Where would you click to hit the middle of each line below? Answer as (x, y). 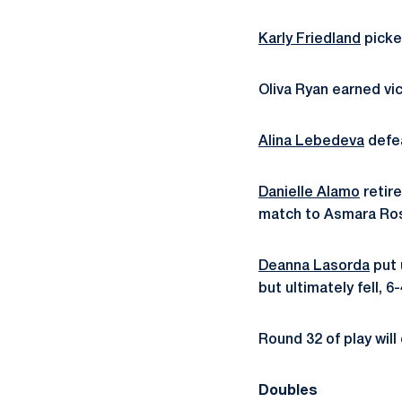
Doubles (290, 391)
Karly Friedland (310, 39)
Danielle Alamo (309, 193)
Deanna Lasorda (314, 267)
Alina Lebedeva (311, 142)
